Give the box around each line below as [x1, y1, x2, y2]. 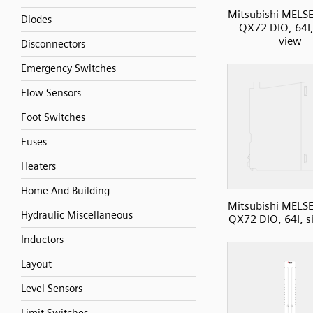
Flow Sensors [21, 87, 81, 99]
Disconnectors [21, 38, 85, 50]
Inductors [21, 233, 64, 246]
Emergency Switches [21, 62, 116, 75]
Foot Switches [21, 111, 85, 124]
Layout [21, 258, 52, 270]
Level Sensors [21, 282, 82, 295]
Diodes [21, 13, 52, 26]
